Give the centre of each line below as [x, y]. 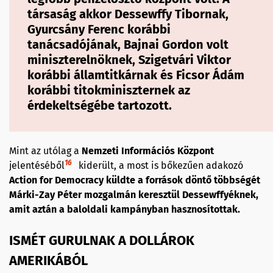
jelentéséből [37, 165]
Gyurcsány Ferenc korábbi [99, 29]
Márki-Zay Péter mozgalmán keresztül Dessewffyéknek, [134, 194]
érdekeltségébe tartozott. [100, 105]
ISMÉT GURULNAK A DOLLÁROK [102, 240]
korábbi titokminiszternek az [109, 90]
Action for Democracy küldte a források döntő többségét [135, 180]
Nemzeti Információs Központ [148, 151]
